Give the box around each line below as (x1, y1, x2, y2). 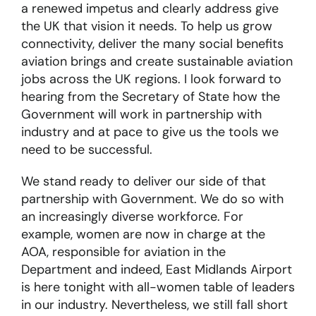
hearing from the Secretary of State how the (20, 88, 280, 106)
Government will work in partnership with (20, 106, 262, 123)
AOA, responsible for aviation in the (20, 243, 226, 261)
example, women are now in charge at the (20, 226, 265, 243)
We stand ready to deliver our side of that (20, 173, 266, 190)
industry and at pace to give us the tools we (20, 123, 279, 141)
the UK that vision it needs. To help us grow (20, 18, 272, 35)
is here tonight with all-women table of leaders (20, 279, 295, 296)
